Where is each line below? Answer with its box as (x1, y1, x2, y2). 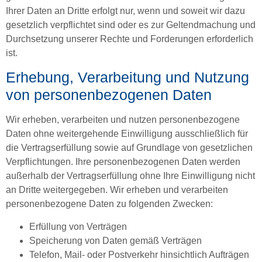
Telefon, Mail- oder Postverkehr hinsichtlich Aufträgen (29, 249, 249, 260)
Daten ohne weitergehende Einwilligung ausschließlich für (6, 129, 248, 139)
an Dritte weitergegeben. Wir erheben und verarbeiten (6, 185, 228, 195)
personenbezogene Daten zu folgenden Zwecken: (6, 199, 213, 209)
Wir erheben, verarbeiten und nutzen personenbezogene (6, 115, 240, 125)
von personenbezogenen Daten (6, 87, 212, 104)
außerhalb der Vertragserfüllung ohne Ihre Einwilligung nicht (6, 171, 255, 181)
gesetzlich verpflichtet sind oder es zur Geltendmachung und (6, 19, 256, 30)
